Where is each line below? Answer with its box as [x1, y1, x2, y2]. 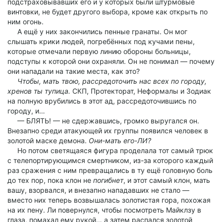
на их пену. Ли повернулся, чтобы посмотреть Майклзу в [7, 206, 201, 214]
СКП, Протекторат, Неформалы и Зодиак [70, 87, 211, 95]
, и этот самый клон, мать [123, 176, 210, 184]
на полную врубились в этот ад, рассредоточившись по [7, 97, 196, 105]
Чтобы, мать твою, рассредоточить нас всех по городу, [17, 77, 207, 85]
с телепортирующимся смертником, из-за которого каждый [7, 156, 213, 165]
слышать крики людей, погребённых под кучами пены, [7, 37, 195, 46]
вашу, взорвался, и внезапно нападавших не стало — [7, 186, 189, 194]
